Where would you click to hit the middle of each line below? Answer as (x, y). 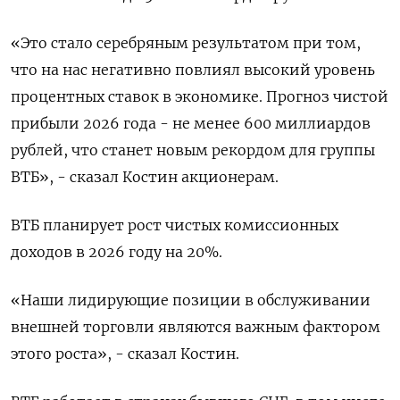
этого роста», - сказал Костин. (125, 354)
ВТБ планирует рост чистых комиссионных (175, 225)
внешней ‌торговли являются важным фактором (196, 327)
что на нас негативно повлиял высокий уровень (193, 70)
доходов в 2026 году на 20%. (117, 252)
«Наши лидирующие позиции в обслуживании (191, 300)
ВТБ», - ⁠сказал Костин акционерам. (145, 177)
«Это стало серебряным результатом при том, (186, 43)
